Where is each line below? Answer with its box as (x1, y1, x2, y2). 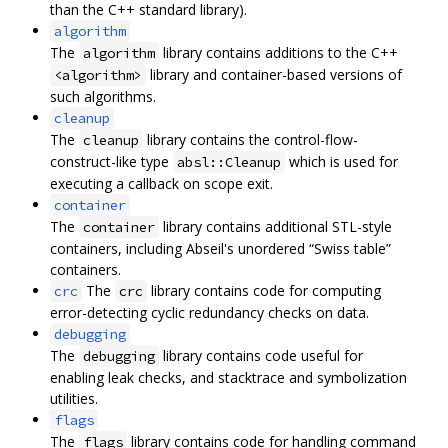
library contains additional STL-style (159, 217, 392, 237)
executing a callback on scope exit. (50, 174, 273, 194)
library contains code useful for (159, 346, 363, 366)
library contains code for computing (147, 281, 381, 301)
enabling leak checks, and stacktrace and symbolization (50, 368, 407, 388)
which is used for (285, 152, 398, 172)
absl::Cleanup (177, 153, 281, 172)
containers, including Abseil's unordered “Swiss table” (50, 239, 391, 259)
